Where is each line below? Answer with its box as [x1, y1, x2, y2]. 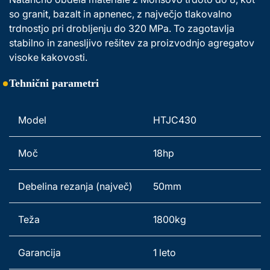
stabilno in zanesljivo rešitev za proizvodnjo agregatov [9, 37, 257, 49]
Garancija [18, 246, 63, 259]
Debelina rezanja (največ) [18, 180, 135, 192]
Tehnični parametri [9, 77, 99, 89]
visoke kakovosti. [9, 51, 90, 63]
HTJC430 [153, 114, 199, 126]
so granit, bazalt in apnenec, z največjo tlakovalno [9, 8, 234, 20]
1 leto [153, 246, 178, 259]
